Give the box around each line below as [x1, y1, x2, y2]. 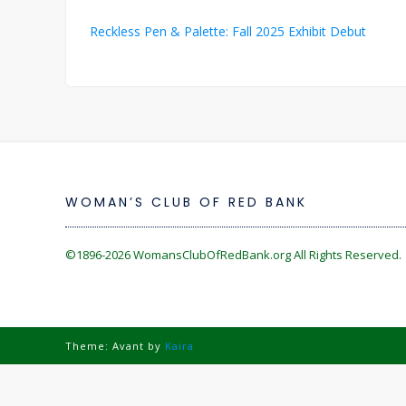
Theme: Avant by [65, 339, 165, 353]
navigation [87, 33, 148, 50]
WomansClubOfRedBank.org [133, 246, 291, 263]
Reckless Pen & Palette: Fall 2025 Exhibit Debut [90, 23, 366, 40]
